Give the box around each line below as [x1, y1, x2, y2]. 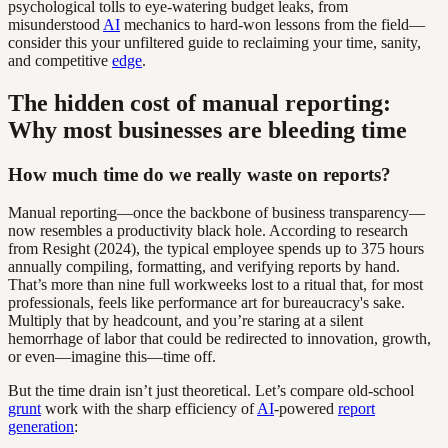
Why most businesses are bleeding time [8, 116, 407, 143]
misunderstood [8, 15, 103, 33]
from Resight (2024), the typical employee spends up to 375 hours [8, 240, 424, 258]
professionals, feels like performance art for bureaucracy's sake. [8, 294, 405, 312]
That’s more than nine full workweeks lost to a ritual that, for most [8, 276, 423, 294]
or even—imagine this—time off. [8, 348, 216, 366]
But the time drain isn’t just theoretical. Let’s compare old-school [8, 382, 414, 400]
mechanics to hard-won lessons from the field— [120, 15, 425, 33]
